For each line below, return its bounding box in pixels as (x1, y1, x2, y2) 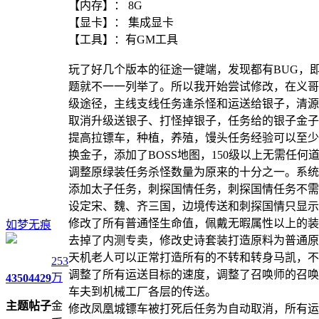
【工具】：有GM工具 (68, 33, 178, 46)
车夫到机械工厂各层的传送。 (68, 286, 216, 298)
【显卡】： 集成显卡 (68, 16, 174, 28)
